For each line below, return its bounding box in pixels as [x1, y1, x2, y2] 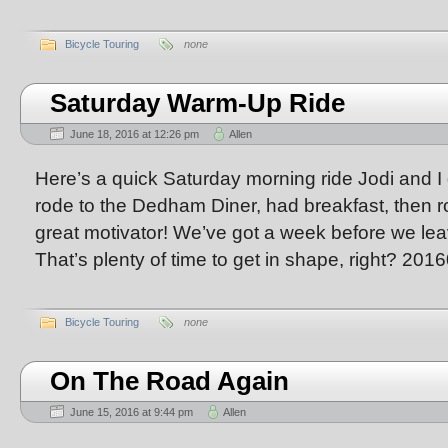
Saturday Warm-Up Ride [50, 89, 345, 117]
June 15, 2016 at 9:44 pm [70, 406, 193, 418]
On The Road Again [50, 367, 289, 395]
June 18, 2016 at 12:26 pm [70, 128, 199, 140]
